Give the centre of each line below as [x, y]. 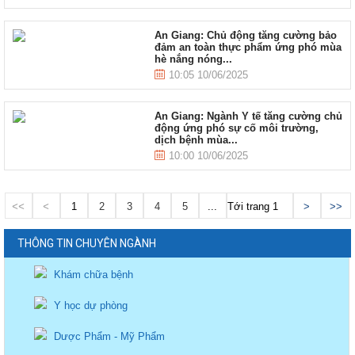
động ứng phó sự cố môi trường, [236, 128]
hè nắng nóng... [193, 59]
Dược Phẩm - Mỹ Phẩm [108, 336]
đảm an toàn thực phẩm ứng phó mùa [248, 47]
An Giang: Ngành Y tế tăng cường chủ [248, 116]
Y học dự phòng [90, 305]
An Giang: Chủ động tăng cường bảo [245, 35]
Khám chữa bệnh [92, 275]
